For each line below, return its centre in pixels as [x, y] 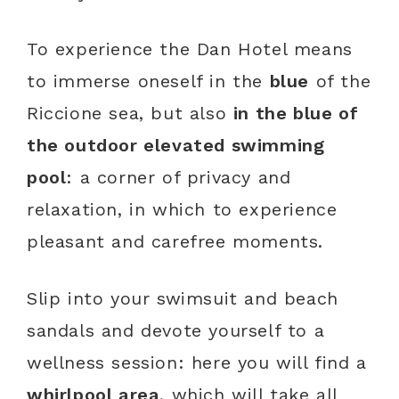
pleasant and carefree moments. [175, 242]
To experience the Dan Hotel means [190, 49]
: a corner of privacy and [179, 178]
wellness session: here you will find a [197, 363]
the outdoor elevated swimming [176, 146]
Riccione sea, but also [130, 114]
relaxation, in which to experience [182, 210]
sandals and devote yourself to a [176, 331]
